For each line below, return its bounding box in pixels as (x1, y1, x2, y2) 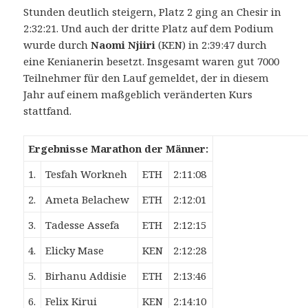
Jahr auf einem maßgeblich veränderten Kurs (23, 87, 253, 102)
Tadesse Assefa (45, 218, 120, 232)
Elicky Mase (45, 243, 104, 258)
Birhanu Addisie (45, 269, 127, 283)
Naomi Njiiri (91, 38, 156, 52)
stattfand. (23, 104, 72, 118)
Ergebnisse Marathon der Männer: (28, 142, 209, 156)
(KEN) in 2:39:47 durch (155, 38, 267, 52)
